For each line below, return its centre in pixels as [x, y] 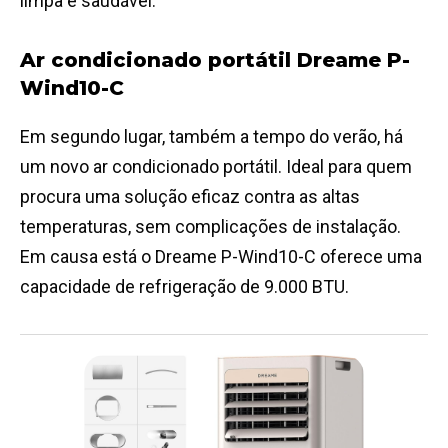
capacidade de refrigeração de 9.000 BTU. [184, 287]
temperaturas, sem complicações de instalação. [210, 227]
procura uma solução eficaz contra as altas [190, 197]
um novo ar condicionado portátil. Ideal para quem [216, 167]
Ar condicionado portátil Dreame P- [215, 60]
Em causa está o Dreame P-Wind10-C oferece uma [221, 257]
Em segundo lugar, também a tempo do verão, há [211, 137]
